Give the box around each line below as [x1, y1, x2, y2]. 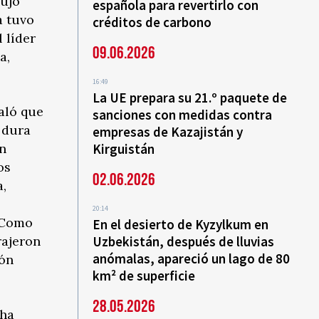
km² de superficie [93, 267, 196, 284]
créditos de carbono [93, 14, 212, 31]
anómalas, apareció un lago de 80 [93, 250, 291, 267]
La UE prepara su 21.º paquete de [93, 89, 288, 106]
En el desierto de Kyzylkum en [93, 216, 269, 233]
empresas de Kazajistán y [93, 123, 244, 140]
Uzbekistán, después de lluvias [93, 233, 275, 250]
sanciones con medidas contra [93, 106, 273, 123]
